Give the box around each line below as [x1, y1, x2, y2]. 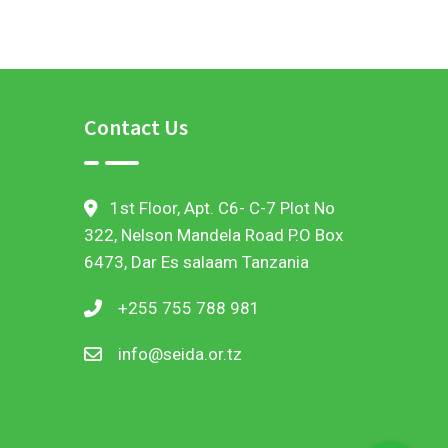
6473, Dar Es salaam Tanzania [83, 252, 309, 272]
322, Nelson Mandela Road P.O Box [83, 225, 343, 245]
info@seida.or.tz [117, 344, 242, 364]
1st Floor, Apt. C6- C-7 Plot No [109, 198, 335, 218]
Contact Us [83, 113, 188, 141]
